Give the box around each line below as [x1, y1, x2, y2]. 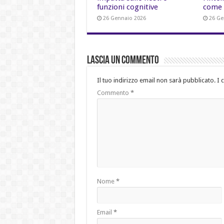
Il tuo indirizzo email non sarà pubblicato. [96, 76, 215, 84]
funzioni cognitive [96, 2, 158, 11]
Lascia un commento [86, 55, 159, 67]
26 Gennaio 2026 [102, 14, 146, 21]
